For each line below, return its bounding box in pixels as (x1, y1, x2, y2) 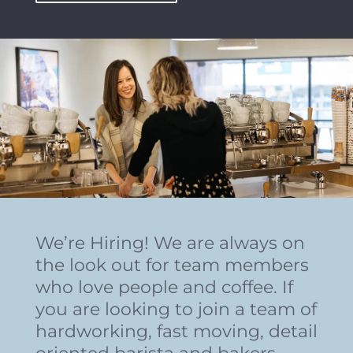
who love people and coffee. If (35, 277, 293, 299)
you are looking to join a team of (35, 299, 317, 321)
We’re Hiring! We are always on (35, 232, 305, 255)
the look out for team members (35, 255, 309, 277)
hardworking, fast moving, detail (35, 321, 318, 343)
